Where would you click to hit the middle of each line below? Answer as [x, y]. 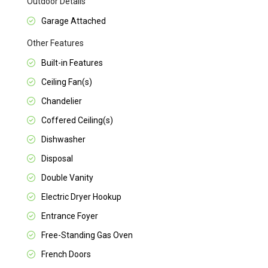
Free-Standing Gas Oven [87, 235]
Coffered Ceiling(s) [77, 121]
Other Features [56, 43]
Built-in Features [72, 63]
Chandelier [62, 101]
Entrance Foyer [70, 216]
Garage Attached [74, 21]
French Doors [66, 255]
